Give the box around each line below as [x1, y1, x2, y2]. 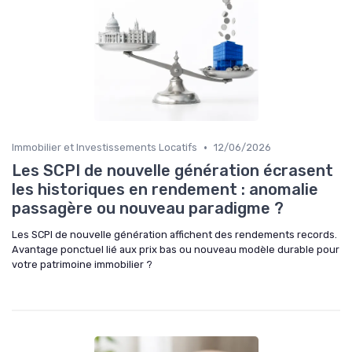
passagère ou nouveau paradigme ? [12, 199, 284, 218]
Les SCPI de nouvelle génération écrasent [12, 161, 333, 181]
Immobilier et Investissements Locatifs [12, 141, 197, 154]
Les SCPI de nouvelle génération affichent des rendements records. [12, 229, 337, 241]
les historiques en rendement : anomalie [12, 180, 318, 200]
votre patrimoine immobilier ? [12, 258, 152, 271]
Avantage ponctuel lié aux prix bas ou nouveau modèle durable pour [12, 244, 339, 256]
